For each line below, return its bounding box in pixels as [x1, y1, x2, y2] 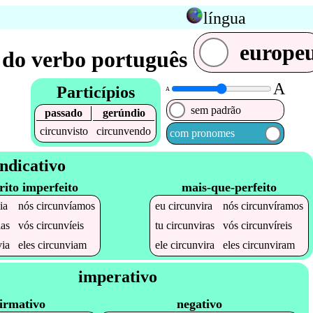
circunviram [242, 238, 296, 251]
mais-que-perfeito [182, 180, 277, 194]
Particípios [56, 82, 135, 101]
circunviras [166, 219, 215, 231]
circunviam [37, 238, 87, 251]
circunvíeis [36, 219, 84, 231]
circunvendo [96, 125, 152, 138]
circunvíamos [36, 199, 95, 212]
